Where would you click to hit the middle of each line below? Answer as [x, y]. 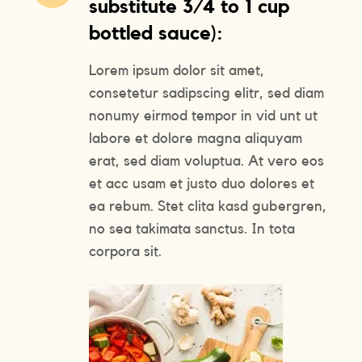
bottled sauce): [156, 34]
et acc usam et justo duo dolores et [202, 183]
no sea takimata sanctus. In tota [192, 228]
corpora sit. [126, 251]
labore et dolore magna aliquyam [196, 138]
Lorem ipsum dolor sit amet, [177, 70]
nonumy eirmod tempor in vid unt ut [204, 115]
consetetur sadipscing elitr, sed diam [207, 93]
